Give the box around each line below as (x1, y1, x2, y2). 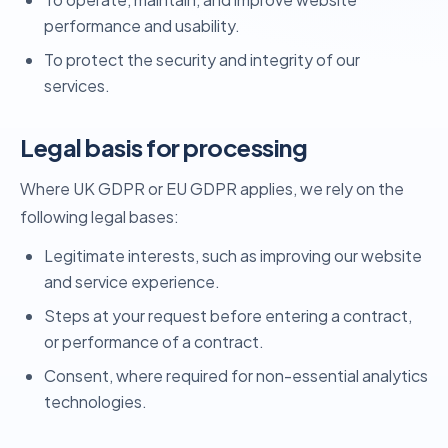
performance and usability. (44, 15, 240, 36)
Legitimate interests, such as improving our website (44, 245, 422, 266)
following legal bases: (20, 206, 179, 227)
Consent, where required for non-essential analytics (44, 365, 428, 386)
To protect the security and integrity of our (44, 49, 360, 70)
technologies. (44, 391, 147, 412)
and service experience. (44, 271, 220, 292)
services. (44, 75, 110, 96)
